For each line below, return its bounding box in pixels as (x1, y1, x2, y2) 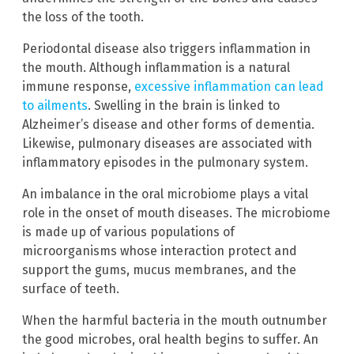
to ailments (22, 98, 88, 114)
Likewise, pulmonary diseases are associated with (22, 136, 312, 152)
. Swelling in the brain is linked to (88, 98, 280, 114)
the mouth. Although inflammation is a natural (22, 60, 290, 76)
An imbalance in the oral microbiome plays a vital (22, 186, 308, 202)
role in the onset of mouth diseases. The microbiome (22, 205, 330, 221)
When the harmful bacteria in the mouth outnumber (22, 313, 327, 329)
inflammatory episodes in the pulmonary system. (22, 155, 308, 171)
